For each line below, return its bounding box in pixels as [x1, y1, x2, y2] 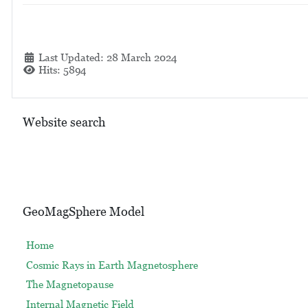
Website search [22, 115, 105, 129]
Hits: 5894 [38, 64, 86, 76]
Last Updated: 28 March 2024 [38, 52, 177, 63]
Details [21, 51, 60, 63]
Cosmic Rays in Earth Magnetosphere [25, 258, 198, 271]
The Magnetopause [25, 278, 113, 291]
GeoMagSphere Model [22, 204, 144, 219]
